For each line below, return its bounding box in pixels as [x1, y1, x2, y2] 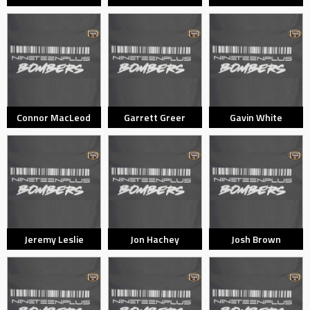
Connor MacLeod [17, 109, 91, 125]
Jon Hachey [130, 231, 180, 246]
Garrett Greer [124, 109, 186, 125]
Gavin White [229, 109, 282, 125]
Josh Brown [230, 231, 281, 246]
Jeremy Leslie [24, 231, 84, 246]
